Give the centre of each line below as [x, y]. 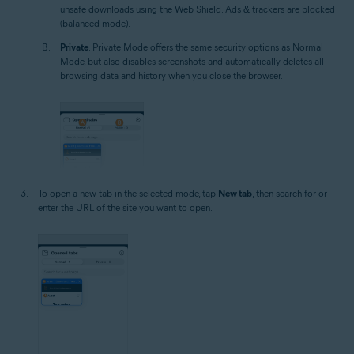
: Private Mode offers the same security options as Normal [206, 47]
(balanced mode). [95, 23]
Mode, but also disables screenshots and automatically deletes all [192, 61]
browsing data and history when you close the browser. [171, 75]
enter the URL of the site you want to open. [125, 207]
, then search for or [290, 193]
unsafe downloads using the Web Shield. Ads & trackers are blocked [198, 9]
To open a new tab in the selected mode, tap [128, 193]
